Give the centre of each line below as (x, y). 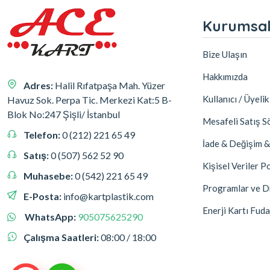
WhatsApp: (51, 217)
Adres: (39, 85)
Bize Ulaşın (225, 54)
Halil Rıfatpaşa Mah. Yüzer (110, 85)
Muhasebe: (49, 176)
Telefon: (43, 135)
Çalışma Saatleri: (62, 237)
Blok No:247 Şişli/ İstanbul (64, 114)
